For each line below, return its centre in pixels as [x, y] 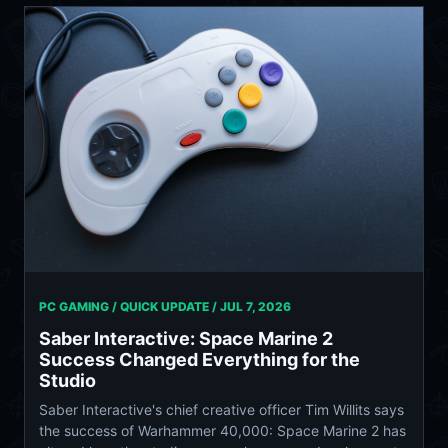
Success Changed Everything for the [199, 360]
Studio [67, 381]
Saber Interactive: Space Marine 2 [186, 339]
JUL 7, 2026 [255, 307]
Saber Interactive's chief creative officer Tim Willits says [221, 410]
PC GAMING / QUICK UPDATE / [129, 307]
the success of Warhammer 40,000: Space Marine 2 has [222, 431]
